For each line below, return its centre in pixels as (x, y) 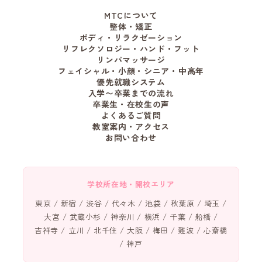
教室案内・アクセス (131, 126)
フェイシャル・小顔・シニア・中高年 (131, 70)
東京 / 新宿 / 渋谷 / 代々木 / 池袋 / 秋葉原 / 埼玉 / (131, 203)
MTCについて (131, 15)
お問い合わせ (131, 137)
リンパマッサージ (131, 59)
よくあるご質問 (131, 115)
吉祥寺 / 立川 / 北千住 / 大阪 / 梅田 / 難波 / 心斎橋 (131, 230)
